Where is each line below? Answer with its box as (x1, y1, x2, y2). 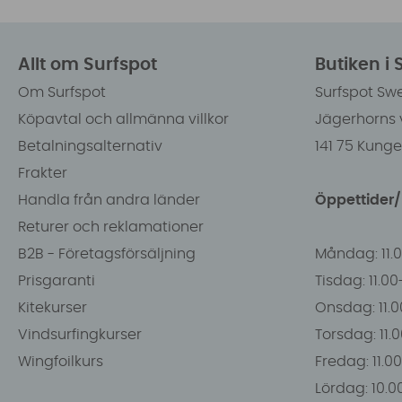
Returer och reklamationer (18, 219, 204, 234)
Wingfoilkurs (18, 354, 103, 369)
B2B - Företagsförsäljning (18, 246, 196, 261)
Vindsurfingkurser (18, 327, 142, 342)
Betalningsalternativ (18, 138, 162, 153)
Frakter (18, 165, 67, 180)
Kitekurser (18, 300, 87, 315)
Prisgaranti (18, 273, 95, 288)
